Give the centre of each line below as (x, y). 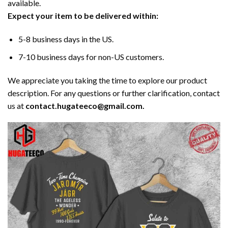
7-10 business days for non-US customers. (91, 56)
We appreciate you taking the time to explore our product (107, 80)
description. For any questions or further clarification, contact (114, 93)
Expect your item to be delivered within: (83, 16)
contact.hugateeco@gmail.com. (85, 105)
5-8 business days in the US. (66, 39)
